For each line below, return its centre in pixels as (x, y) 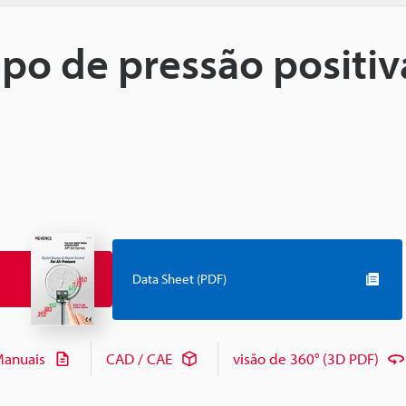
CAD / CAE (139, 359)
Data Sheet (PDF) (179, 279)
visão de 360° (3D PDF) (306, 359)
